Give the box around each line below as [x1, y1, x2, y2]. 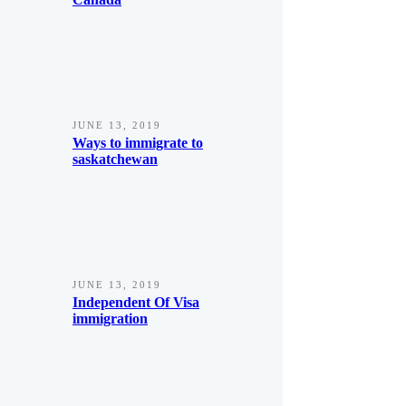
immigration [72, 311, 148, 326]
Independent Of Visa [72, 295, 199, 310]
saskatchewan [72, 151, 158, 167]
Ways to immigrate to [72, 135, 203, 150]
